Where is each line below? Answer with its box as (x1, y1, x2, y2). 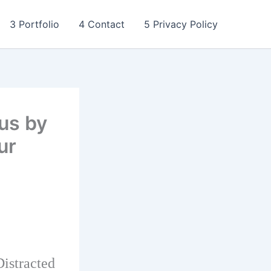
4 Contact (79, 18, 125, 30)
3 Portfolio (10, 18, 59, 30)
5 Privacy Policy (144, 18, 218, 30)
